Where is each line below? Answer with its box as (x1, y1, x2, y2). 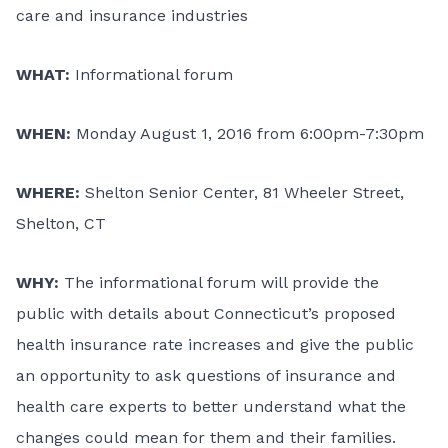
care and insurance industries (16, 6, 248, 25)
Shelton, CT (16, 214, 106, 233)
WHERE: (16, 183, 80, 202)
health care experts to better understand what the (16, 397, 406, 416)
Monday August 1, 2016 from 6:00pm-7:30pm (71, 124, 424, 143)
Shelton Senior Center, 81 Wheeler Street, (80, 183, 404, 202)
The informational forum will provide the (64, 273, 379, 292)
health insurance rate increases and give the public (16, 335, 414, 354)
